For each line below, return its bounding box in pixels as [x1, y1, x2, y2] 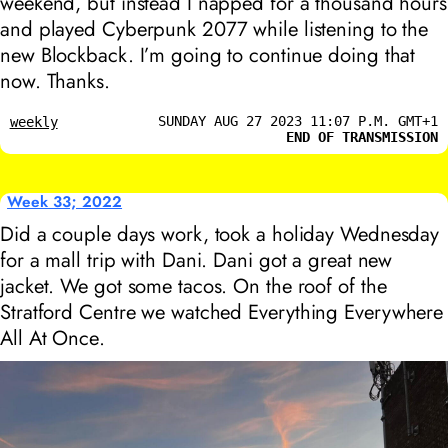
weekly [9, 113, 58, 130]
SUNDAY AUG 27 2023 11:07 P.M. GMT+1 [158, 112, 439, 129]
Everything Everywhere [248, 297, 444, 328]
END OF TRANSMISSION [286, 128, 439, 145]
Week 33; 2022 [7, 190, 123, 213]
